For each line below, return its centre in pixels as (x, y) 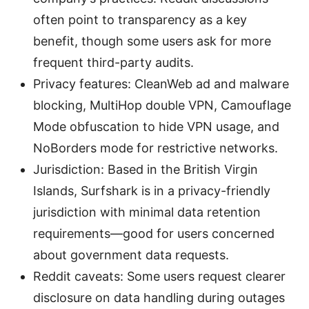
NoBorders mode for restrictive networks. (156, 148)
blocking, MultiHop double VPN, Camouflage (162, 105)
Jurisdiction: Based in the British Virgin (146, 169)
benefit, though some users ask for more (152, 41)
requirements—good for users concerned (154, 233)
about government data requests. (131, 255)
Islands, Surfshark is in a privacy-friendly (152, 190)
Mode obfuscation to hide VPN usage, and (156, 126)
